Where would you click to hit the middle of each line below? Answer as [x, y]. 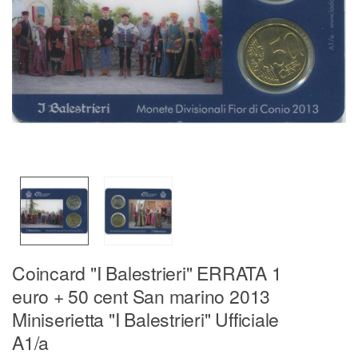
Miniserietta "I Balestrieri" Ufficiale [146, 319]
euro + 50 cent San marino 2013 [141, 296]
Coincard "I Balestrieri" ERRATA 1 [147, 272]
